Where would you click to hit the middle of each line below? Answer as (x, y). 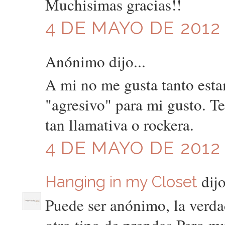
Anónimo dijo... (95, 61)
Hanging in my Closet (121, 182)
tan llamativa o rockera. (119, 125)
